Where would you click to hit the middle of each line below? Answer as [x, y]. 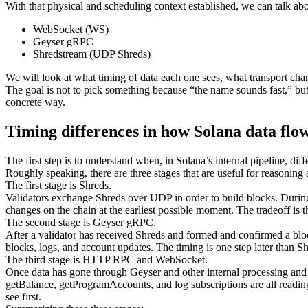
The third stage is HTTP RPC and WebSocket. [107, 259]
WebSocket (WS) [71, 29]
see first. [23, 296]
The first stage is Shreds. [58, 185]
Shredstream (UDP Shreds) [92, 54]
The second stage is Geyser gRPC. [81, 222]
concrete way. [35, 102]
